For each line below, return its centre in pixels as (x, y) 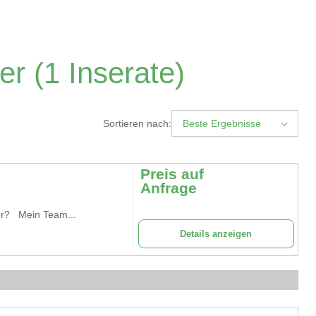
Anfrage (168, 188)
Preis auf (172, 174)
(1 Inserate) (105, 73)
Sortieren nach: (137, 123)
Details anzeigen (216, 234)
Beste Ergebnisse (222, 123)
